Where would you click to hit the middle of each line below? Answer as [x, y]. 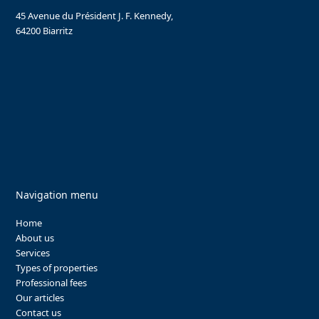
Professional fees [52, 283]
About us [35, 238]
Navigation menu [57, 195]
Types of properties [57, 268]
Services [33, 253]
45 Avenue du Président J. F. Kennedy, [95, 16]
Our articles [40, 298]
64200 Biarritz [45, 31]
